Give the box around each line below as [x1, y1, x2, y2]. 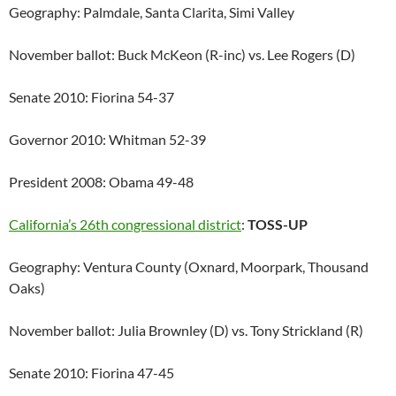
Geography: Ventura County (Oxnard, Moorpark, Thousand [9, 258, 369, 276]
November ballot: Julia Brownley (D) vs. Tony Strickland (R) [9, 322, 363, 339]
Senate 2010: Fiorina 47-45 [9, 364, 174, 382]
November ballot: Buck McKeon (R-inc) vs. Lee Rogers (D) [9, 46, 355, 64]
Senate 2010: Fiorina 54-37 [9, 88, 174, 106]
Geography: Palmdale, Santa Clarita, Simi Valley [9, 4, 294, 21]
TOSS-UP [247, 216, 308, 233]
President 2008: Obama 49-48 [9, 173, 194, 191]
